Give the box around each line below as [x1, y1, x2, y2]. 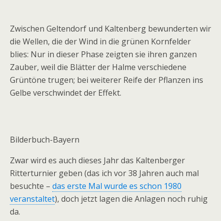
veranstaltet [10, 193, 55, 204]
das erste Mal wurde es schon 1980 [52, 181, 182, 191]
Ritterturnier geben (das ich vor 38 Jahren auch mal [10, 168, 199, 179]
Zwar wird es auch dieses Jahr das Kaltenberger [10, 155, 185, 166]
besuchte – [10, 181, 52, 191]
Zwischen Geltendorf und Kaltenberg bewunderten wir [10, 23, 211, 34]
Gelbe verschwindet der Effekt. [10, 87, 121, 98]
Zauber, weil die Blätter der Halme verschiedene [10, 62, 186, 73]
